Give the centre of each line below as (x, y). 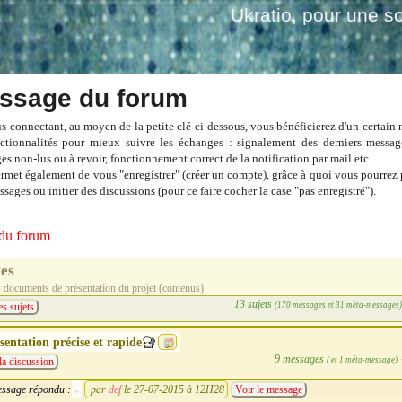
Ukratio (261, 15)
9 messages (300, 358)
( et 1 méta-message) (362, 359)
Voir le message (269, 389)
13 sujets (254, 304)
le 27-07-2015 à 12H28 (174, 389)
